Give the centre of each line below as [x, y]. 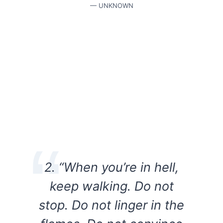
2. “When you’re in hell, [111, 167]
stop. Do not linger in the [111, 205]
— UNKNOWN [111, 6]
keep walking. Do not [111, 186]
